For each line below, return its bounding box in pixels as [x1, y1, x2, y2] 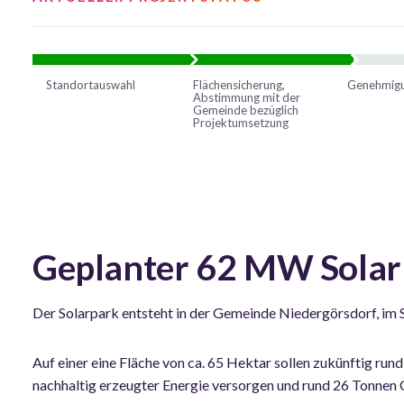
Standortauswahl [45, 77, 135, 92]
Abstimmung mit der [193, 89, 301, 105]
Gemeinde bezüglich [193, 102, 299, 117]
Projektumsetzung [193, 115, 289, 130]
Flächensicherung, [193, 77, 286, 92]
